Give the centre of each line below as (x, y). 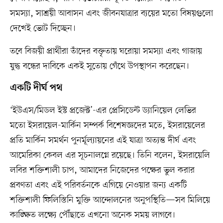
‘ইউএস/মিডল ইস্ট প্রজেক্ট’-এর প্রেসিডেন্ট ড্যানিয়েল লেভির (103, 111)
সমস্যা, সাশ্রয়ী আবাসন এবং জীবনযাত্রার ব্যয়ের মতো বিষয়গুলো (111, 14)
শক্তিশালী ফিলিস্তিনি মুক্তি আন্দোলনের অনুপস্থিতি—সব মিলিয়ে (110, 200)
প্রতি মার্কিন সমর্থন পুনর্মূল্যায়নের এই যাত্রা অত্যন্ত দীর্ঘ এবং (103, 141)
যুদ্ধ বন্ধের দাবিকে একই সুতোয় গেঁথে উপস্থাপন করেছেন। (99, 66)
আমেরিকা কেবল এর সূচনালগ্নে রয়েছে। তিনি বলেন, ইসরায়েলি (110, 156)
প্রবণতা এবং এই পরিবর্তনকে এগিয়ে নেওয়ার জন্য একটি (98, 185)
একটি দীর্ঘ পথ (36, 88)
